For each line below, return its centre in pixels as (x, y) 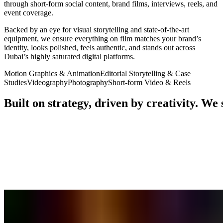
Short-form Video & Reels (149, 82)
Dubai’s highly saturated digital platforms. (69, 56)
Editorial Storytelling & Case (145, 73)
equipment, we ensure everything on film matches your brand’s (103, 38)
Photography (88, 82)
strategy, (70, 103)
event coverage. (29, 12)
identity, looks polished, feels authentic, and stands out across (100, 47)
